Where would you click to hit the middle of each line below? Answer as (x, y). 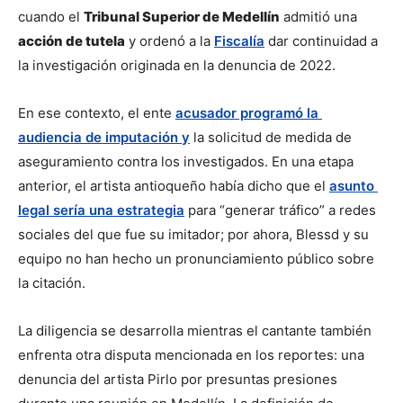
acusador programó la (247, 113)
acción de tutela (72, 41)
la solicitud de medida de (271, 138)
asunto (352, 186)
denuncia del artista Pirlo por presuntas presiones (178, 380)
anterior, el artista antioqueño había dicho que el (174, 186)
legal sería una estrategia (101, 210)
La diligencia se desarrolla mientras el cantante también (195, 331)
